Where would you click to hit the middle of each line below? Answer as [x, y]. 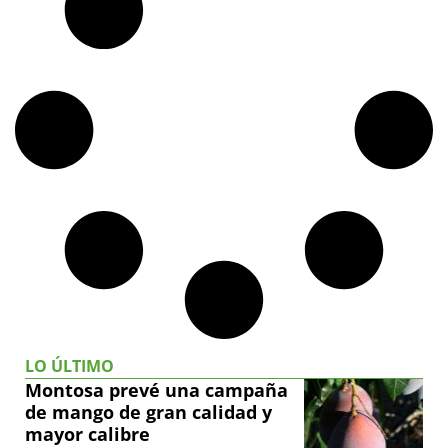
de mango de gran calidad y [148, 412]
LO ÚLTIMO [69, 366]
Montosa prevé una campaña [156, 390]
